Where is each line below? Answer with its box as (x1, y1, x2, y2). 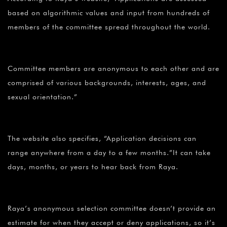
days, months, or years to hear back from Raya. (8, 163, 178, 171)
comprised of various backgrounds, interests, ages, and (8, 79, 206, 87)
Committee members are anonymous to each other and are (8, 64, 219, 73)
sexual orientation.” (8, 93, 78, 101)
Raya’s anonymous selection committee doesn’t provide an (8, 204, 216, 213)
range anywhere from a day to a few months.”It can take (8, 148, 211, 157)
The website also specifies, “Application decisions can (8, 134, 197, 143)
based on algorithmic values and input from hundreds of (8, 9, 210, 17)
